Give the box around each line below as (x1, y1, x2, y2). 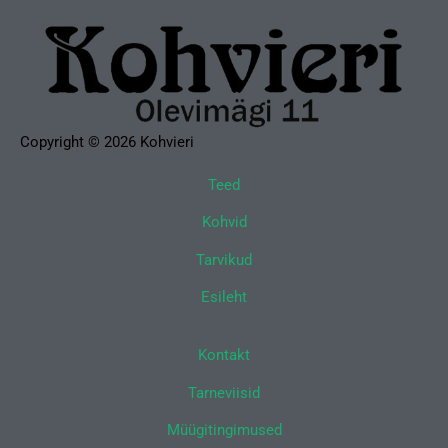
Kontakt (198, 346, 250, 365)
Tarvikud (196, 250, 252, 269)
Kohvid (201, 213, 247, 232)
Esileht (201, 288, 247, 307)
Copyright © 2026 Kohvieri (20, 132, 194, 151)
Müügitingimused (166, 421, 282, 440)
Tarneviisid (188, 383, 260, 402)
